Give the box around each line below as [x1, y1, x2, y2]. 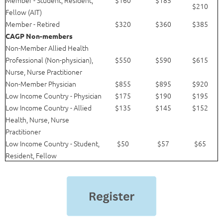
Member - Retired [5, 18, 60, 29]
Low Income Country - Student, [5, 138, 100, 148]
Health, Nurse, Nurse [5, 114, 69, 124]
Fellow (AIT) [5, 6, 42, 17]
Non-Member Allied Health [5, 42, 89, 53]
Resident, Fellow [5, 150, 57, 160]
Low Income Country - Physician [5, 90, 102, 101]
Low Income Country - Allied [5, 102, 92, 112]
